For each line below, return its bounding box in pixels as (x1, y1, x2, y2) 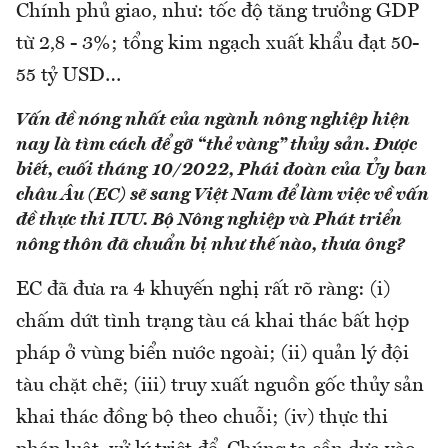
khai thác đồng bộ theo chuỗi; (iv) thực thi (16, 408, 388, 429)
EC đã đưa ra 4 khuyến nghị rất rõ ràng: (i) (16, 280, 390, 301)
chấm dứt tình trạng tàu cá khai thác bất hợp (16, 312, 409, 333)
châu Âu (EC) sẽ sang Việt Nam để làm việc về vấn (16, 186, 429, 205)
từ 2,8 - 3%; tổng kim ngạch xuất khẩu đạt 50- (16, 34, 419, 55)
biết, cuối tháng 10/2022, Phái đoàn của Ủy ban (16, 161, 427, 180)
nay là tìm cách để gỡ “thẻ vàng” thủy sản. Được (16, 136, 417, 155)
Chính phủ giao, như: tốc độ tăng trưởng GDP (16, 2, 419, 23)
